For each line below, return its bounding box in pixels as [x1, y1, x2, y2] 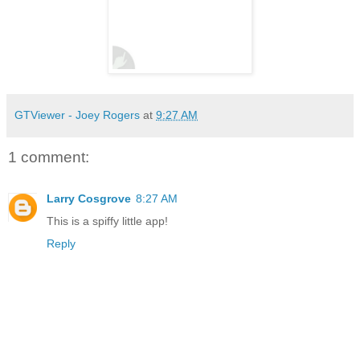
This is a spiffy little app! [47, 215, 168, 228]
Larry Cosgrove [47, 192, 131, 206]
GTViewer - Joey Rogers [14, 108, 140, 121]
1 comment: [8, 148, 89, 166]
